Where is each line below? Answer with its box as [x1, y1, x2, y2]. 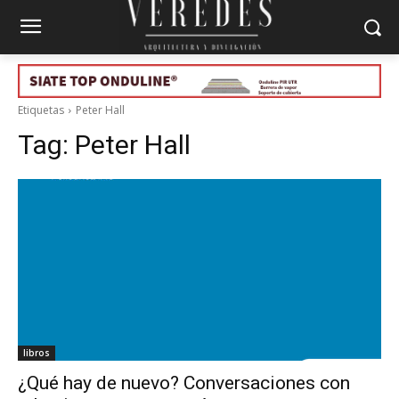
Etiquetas [18, 102, 64, 118]
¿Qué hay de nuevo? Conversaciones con [18, 371, 350, 394]
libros [23, 346, 50, 359]
